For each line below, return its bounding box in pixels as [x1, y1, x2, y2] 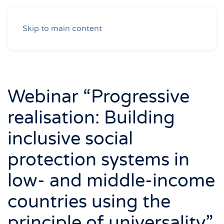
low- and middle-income [7, 170, 215, 191]
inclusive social [7, 128, 133, 149]
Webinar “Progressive [7, 86, 189, 107]
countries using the [7, 191, 170, 212]
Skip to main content [22, 23, 102, 33]
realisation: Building [7, 107, 175, 128]
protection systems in [7, 149, 189, 170]
